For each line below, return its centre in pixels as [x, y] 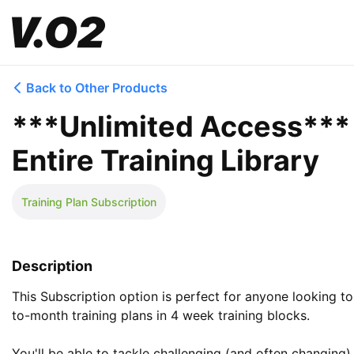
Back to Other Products [97, 88]
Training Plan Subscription [89, 202]
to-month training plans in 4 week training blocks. [163, 315]
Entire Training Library [166, 160]
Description [52, 266]
